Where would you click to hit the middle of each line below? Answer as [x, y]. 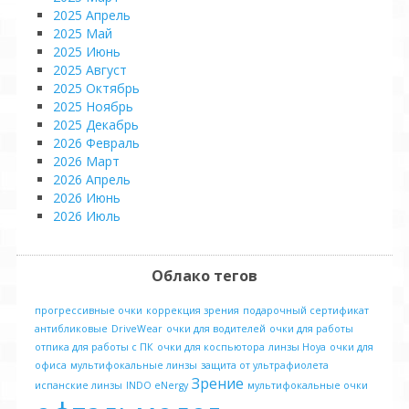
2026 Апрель [92, 179]
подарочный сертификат [306, 310]
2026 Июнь [87, 198]
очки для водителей [216, 329]
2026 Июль [87, 216]
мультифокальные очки [308, 385]
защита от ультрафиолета [265, 365]
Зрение [218, 383]
